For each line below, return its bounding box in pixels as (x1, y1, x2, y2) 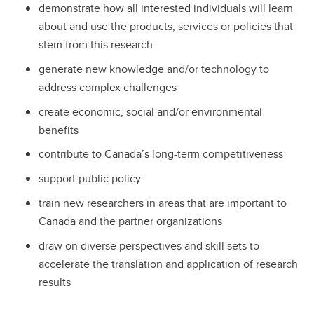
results (39, 273, 71, 290)
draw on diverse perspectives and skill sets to (39, 237, 259, 254)
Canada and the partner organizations (39, 212, 222, 229)
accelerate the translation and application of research (39, 255, 298, 272)
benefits (39, 121, 78, 138)
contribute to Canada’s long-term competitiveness (39, 146, 283, 163)
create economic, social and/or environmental (39, 103, 262, 120)
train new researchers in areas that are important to (39, 194, 287, 211)
